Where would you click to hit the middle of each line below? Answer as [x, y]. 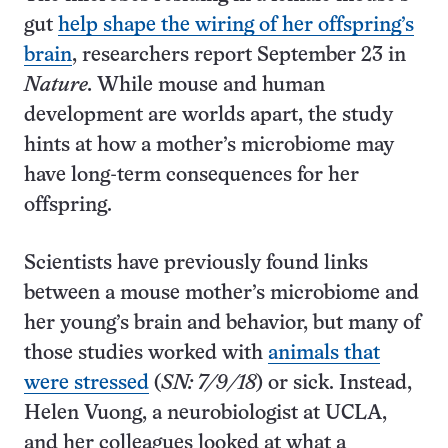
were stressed [86, 383]
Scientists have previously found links [196, 263]
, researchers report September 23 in [239, 55]
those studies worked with [146, 353]
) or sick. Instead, [334, 383]
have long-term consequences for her [191, 175]
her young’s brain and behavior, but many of [222, 323]
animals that [324, 353]
